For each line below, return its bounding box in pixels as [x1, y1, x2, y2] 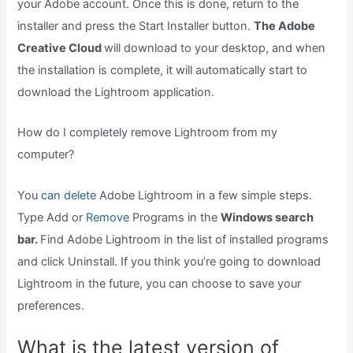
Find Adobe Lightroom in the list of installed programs [40, 232, 329, 247]
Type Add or [17, 210, 87, 225]
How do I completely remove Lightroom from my [17, 125, 278, 140]
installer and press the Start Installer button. [17, 18, 255, 33]
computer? [17, 147, 75, 162]
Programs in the [129, 210, 221, 225]
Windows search [221, 210, 314, 225]
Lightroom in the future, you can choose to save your [17, 276, 302, 291]
